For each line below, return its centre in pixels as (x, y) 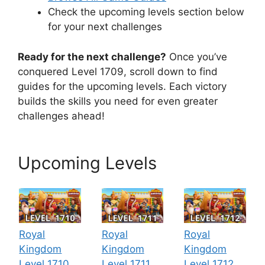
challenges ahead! (61, 116)
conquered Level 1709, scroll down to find (118, 71)
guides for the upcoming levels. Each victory (122, 86)
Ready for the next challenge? (92, 56)
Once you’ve (197, 56)
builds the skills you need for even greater (118, 101)
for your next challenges (105, 27)
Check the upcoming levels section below (146, 12)
